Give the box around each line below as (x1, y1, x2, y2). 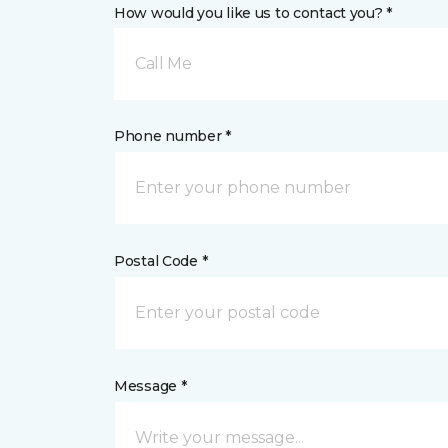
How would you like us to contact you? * (114, 4, 393, 22)
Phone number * (114, 127, 232, 145)
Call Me (135, 54, 192, 73)
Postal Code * (114, 252, 208, 270)
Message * (114, 377, 187, 395)
